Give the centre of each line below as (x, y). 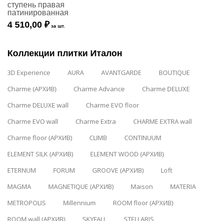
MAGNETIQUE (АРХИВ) (81, 186)
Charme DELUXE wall (38, 105)
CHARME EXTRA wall (163, 121)
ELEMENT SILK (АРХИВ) (40, 154)
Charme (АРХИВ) (32, 89)
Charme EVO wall (33, 121)
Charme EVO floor (112, 105)
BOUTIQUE (174, 73)
